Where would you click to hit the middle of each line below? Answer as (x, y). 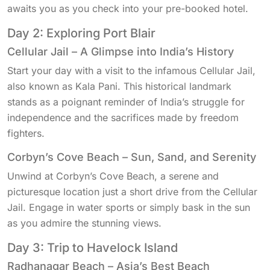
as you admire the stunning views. (84, 223)
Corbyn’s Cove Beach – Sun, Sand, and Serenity (132, 157)
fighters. (26, 133)
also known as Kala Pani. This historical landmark (119, 86)
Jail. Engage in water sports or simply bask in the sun (129, 208)
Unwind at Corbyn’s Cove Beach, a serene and (113, 176)
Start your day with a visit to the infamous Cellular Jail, (131, 71)
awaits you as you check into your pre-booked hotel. (128, 9)
